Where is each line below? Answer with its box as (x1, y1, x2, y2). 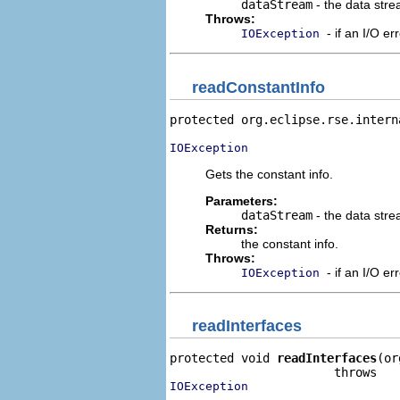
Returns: (205, 221, 258, 237)
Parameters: (205, 193, 278, 208)
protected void (170, 351, 277, 365)
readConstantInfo (192, 78, 325, 96)
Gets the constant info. (205, 166, 333, 181)
